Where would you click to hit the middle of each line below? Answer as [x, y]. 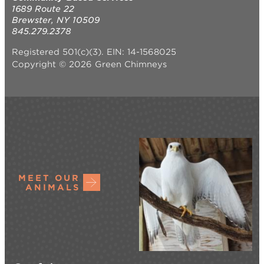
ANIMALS [53, 187]
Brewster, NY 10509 [56, 20]
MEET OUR [49, 178]
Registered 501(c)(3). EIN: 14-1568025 [94, 52]
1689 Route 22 [43, 9]
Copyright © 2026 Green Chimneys [89, 64]
